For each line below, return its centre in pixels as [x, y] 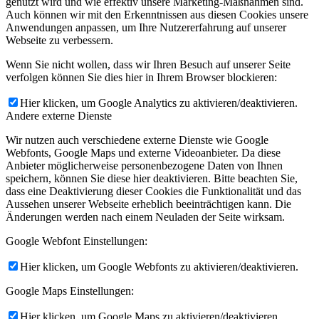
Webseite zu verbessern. [59, 40]
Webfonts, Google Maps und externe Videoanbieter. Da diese [143, 152]
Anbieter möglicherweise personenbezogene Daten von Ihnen [144, 165]
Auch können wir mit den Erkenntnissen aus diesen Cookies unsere [157, 14]
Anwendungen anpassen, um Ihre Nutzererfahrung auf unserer [146, 27]
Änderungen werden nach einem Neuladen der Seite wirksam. [145, 216]
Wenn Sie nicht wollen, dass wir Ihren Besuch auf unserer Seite [148, 64]
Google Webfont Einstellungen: [77, 241]
